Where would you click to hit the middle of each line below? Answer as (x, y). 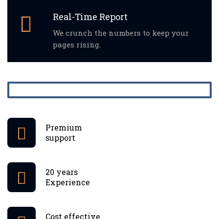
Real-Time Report (90, 16)
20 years (62, 172)
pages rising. (77, 44)
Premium (64, 128)
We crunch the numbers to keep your (121, 33)
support (60, 138)
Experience (68, 182)
